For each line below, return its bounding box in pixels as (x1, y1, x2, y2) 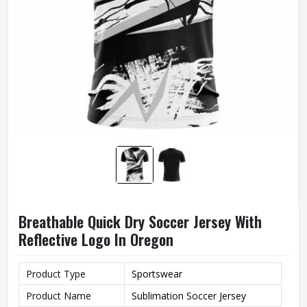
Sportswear (132, 267, 182, 280)
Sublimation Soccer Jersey (132, 289, 246, 302)
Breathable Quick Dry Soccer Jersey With (19, 210, 262, 232)
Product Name (26, 289, 91, 302)
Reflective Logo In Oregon (19, 228, 173, 250)
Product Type (26, 267, 86, 280)
